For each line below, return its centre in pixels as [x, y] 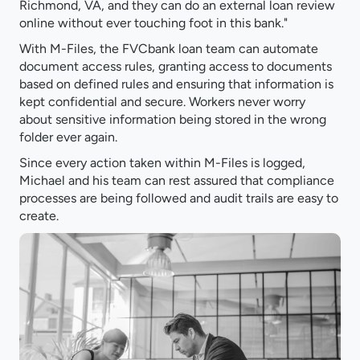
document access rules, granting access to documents [176, 67]
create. [39, 216]
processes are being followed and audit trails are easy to [179, 198]
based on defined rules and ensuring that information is [176, 84]
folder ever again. [68, 137]
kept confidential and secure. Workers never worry [162, 102]
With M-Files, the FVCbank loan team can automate [169, 49]
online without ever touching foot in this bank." [153, 23]
